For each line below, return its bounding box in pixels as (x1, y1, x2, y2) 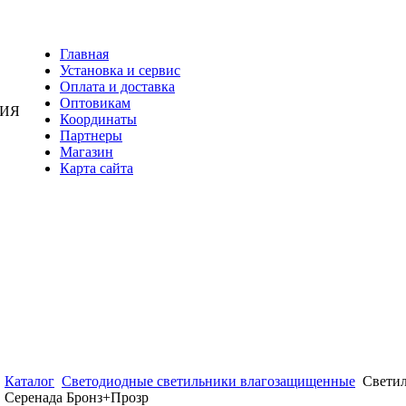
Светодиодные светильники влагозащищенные (62, 373, 355, 389)
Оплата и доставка (60, 79, 175, 94)
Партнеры (60, 128, 122, 143)
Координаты (60, 111, 137, 127)
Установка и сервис (60, 63, 180, 78)
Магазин (60, 144, 113, 159)
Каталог (5, 373, 54, 389)
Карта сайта (60, 160, 133, 176)
